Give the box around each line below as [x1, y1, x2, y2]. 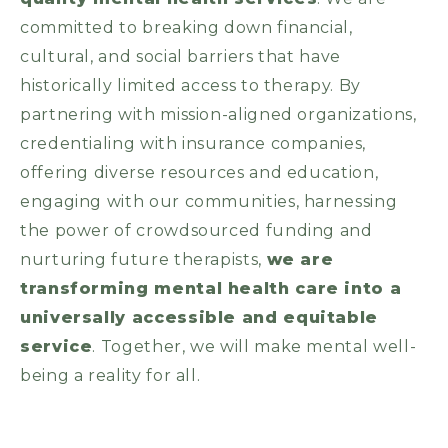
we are [266, 250, 334, 270]
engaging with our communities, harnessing [20, 192, 398, 212]
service [20, 337, 93, 357]
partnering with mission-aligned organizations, [20, 105, 417, 125]
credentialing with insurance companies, [20, 134, 366, 154]
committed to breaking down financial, [20, 18, 353, 38]
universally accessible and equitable [20, 308, 379, 328]
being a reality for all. [20, 366, 201, 386]
